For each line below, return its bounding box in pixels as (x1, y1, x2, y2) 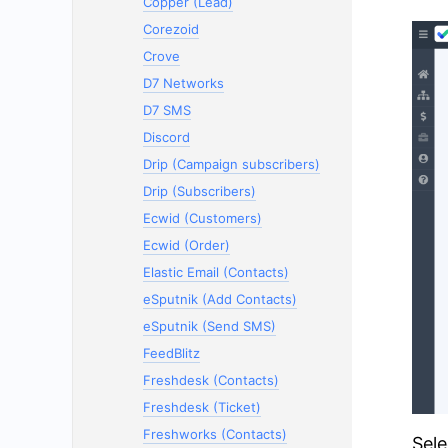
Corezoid (143, 21, 199, 37)
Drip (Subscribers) (143, 183, 256, 199)
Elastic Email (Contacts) (143, 264, 289, 280)
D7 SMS (143, 102, 191, 118)
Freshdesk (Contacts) (143, 372, 279, 388)
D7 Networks (143, 75, 224, 91)
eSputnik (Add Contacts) (143, 291, 297, 307)
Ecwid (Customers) (143, 210, 262, 226)
